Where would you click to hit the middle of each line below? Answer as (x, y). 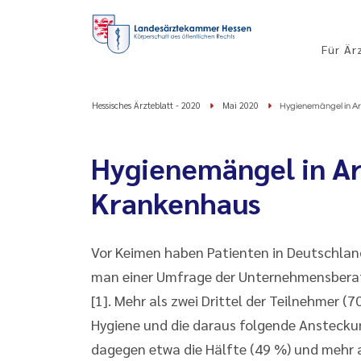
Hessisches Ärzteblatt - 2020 (146, 105)
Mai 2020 (241, 105)
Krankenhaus (176, 202)
